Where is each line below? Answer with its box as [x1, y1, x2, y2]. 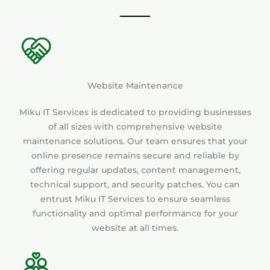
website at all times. [92, 222, 178, 233]
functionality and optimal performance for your [32, 208, 238, 218]
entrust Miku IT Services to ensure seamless [40, 193, 230, 204]
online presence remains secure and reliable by [31, 150, 239, 160]
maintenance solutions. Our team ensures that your [22, 136, 248, 146]
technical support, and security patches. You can [30, 179, 240, 189]
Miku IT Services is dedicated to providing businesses [19, 107, 251, 117]
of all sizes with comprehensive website [48, 121, 222, 131]
